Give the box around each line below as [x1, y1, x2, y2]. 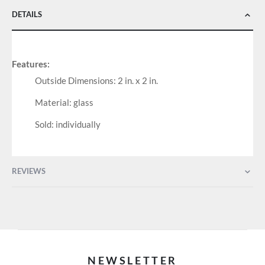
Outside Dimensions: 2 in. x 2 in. [34, 75, 158, 86]
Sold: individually [34, 119, 101, 130]
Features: [12, 59, 50, 70]
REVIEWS [12, 166, 46, 176]
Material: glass [34, 97, 93, 108]
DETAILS [12, 9, 42, 19]
